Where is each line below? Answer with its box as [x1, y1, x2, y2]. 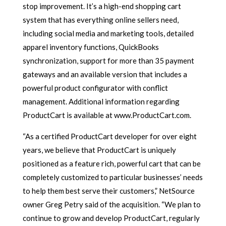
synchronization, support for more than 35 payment [22, 56, 194, 65]
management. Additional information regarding [22, 97, 180, 106]
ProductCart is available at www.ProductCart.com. [22, 110, 191, 120]
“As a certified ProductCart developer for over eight [22, 132, 197, 141]
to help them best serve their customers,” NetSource [22, 186, 195, 195]
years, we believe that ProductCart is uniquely [22, 145, 176, 154]
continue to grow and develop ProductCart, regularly [22, 213, 200, 222]
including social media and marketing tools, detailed [22, 29, 194, 38]
